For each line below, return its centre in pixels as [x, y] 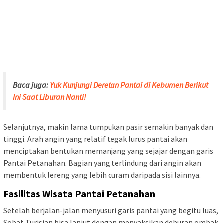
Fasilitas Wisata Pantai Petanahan [79, 193]
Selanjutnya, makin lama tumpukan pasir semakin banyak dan [108, 127]
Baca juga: [31, 84]
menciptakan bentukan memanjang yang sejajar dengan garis [108, 151]
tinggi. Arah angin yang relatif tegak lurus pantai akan [95, 139]
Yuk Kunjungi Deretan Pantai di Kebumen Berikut [129, 84]
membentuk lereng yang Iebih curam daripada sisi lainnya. [102, 174]
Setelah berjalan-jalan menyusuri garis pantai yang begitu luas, [111, 210]
